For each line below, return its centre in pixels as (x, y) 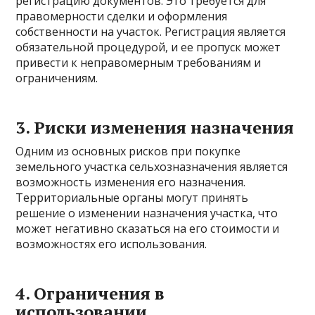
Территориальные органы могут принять (132, 198)
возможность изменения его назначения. (131, 182)
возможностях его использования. (111, 244)
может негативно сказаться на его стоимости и (148, 229)
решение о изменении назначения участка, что (147, 213)
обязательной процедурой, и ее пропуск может (148, 47)
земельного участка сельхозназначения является (152, 167)
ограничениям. (57, 78)
